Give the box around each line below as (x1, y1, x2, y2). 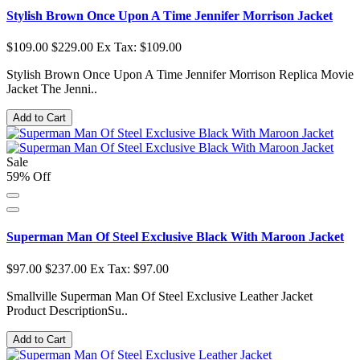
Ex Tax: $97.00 (90, 261, 169, 276)
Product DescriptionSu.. (6, 303, 128, 317)
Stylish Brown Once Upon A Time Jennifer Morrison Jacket (6, 8, 333, 22)
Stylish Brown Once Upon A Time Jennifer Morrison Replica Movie (6, 67, 354, 82)
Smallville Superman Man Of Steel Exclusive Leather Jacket (6, 288, 313, 303)
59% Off (6, 170, 51, 184)
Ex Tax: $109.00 (96, 40, 182, 55)
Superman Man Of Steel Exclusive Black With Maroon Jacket (6, 230, 344, 244)
